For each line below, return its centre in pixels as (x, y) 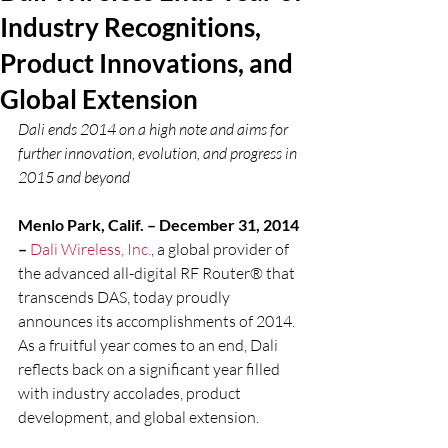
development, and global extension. (138, 417)
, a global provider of (221, 249)
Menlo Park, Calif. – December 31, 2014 (160, 224)
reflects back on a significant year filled (150, 369)
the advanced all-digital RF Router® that (158, 273)
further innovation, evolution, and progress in (159, 153)
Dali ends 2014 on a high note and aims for (154, 129)
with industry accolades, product (131, 393)
